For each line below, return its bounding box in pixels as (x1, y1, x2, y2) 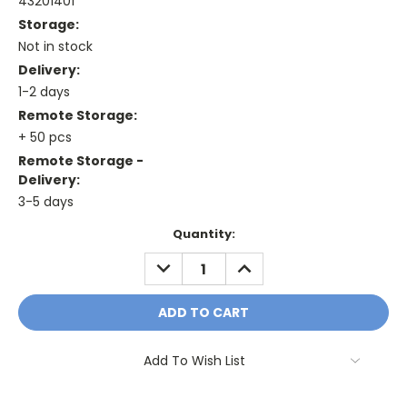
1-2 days (18, 83, 70, 102)
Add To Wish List (144, 352, 245, 371)
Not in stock (18, 37, 93, 56)
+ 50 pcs (18, 128, 72, 147)
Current (18, 225, 69, 243)
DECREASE (149, 253, 217, 272)
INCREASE (230, 253, 294, 272)
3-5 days (18, 193, 74, 212)
